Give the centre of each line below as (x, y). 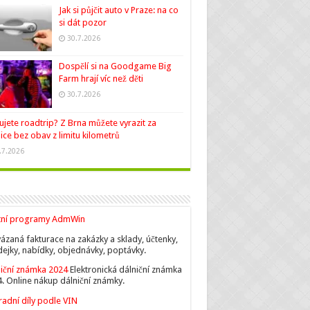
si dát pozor (82, 23)
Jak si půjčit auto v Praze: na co (118, 10)
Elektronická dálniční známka (126, 269)
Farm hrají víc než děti (101, 79)
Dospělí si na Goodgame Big (115, 66)
